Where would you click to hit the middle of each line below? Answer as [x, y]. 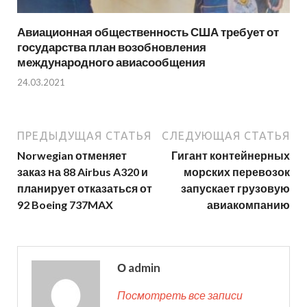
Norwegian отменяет [72, 155]
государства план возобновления [112, 47]
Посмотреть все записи [180, 295]
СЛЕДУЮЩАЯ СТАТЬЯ [226, 135]
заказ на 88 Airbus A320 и [83, 171]
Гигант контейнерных [231, 155]
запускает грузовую [235, 188]
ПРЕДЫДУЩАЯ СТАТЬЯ [84, 135]
